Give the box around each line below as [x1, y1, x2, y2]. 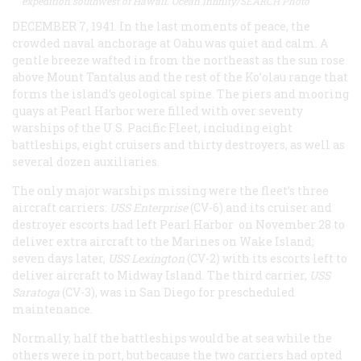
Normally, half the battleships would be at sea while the [12, 330, 332, 346]
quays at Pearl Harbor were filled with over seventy [12, 103, 303, 119]
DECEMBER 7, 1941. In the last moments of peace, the [12, 19, 310, 35]
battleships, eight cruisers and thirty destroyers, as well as [12, 137, 345, 153]
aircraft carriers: [12, 200, 110, 216]
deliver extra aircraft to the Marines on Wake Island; [12, 234, 314, 250]
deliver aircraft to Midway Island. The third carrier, [12, 268, 309, 284]
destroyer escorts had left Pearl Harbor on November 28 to [12, 217, 345, 233]
